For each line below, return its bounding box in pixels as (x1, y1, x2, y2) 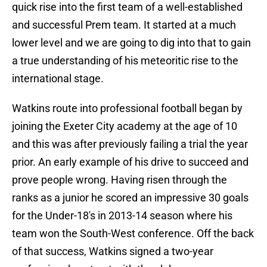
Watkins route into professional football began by (12, 102, 243, 115)
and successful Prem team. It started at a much (12, 18, 236, 32)
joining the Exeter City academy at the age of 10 (12, 120, 237, 133)
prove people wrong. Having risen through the (12, 173, 227, 187)
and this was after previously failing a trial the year (12, 138, 248, 151)
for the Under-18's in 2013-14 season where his (12, 209, 232, 222)
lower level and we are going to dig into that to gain (12, 36, 251, 49)
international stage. (12, 72, 104, 85)
